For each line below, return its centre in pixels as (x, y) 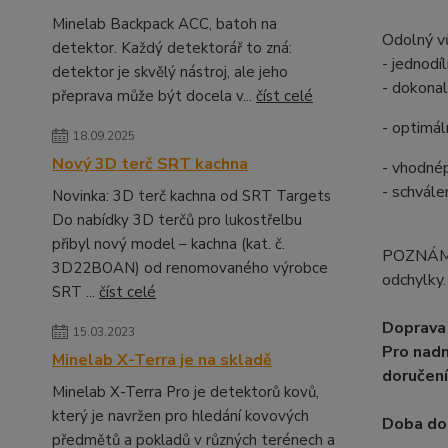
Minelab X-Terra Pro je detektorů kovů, (185, 392)
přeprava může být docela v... (154, 96)
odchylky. (413, 280)
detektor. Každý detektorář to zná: (172, 48)
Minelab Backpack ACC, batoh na (164, 24)
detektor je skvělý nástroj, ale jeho (170, 72)
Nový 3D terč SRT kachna (150, 164)
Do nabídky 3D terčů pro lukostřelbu (177, 220)
